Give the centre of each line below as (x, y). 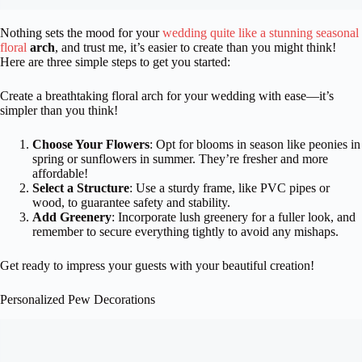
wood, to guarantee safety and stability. (131, 203)
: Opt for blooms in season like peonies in (255, 145)
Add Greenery (72, 217)
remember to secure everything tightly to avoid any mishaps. (185, 232)
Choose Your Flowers (91, 145)
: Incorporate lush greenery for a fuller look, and (234, 217)
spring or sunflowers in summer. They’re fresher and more (180, 159)
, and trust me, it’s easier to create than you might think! (196, 48)
